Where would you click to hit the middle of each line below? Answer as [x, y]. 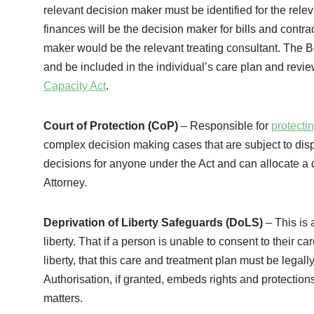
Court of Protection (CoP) [111, 126]
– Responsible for [225, 126]
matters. [63, 299]
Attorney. [65, 183]
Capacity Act [75, 86]
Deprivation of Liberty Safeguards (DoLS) [155, 223]
